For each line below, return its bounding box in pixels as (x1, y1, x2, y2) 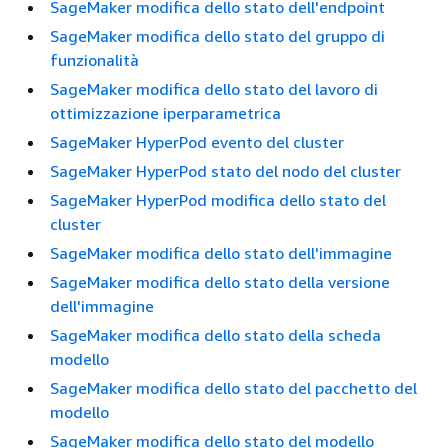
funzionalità (50, 50, 139, 70)
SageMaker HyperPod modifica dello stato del (50, 190, 386, 210)
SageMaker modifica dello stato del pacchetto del (50, 378, 417, 398)
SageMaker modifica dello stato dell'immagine (50, 243, 392, 263)
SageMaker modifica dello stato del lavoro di (50, 79, 378, 99)
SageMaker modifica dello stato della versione (50, 272, 390, 292)
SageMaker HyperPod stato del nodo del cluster (50, 161, 401, 181)
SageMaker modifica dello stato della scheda (50, 325, 381, 345)
